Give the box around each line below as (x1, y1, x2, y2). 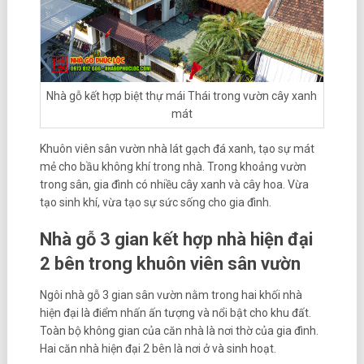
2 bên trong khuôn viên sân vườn (39, 253, 305, 274)
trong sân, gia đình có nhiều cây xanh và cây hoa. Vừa (39, 177, 309, 191)
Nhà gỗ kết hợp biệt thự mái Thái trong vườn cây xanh (46, 89, 318, 103)
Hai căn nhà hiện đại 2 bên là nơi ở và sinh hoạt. (39, 341, 279, 355)
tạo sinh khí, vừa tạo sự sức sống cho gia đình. (39, 195, 274, 209)
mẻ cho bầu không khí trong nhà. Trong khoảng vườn (39, 159, 306, 173)
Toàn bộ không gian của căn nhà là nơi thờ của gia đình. (39, 323, 318, 337)
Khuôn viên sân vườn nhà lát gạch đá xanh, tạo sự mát (39, 141, 314, 155)
